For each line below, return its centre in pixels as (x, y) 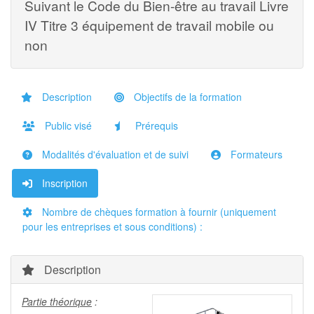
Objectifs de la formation (186, 97)
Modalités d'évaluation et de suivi (114, 154)
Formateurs (255, 154)
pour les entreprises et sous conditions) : (112, 226)
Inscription (63, 183)
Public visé (67, 125)
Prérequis (155, 125)
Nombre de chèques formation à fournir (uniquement (158, 212)
